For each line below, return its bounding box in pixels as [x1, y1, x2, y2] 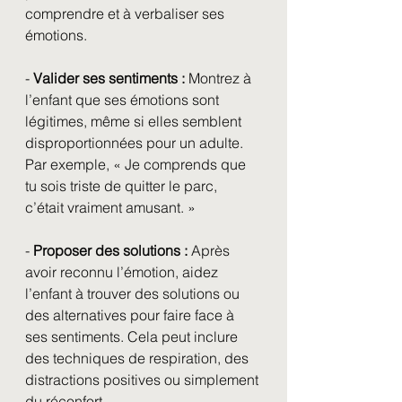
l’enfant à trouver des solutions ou [25, 284, 243, 302]
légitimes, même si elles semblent [25, 112, 245, 130]
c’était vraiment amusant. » [25, 198, 196, 216]
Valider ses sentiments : [33, 69, 185, 87]
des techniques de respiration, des [25, 349, 252, 367]
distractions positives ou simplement [25, 371, 262, 389]
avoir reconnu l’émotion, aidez [25, 263, 222, 281]
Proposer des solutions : [33, 241, 188, 259]
